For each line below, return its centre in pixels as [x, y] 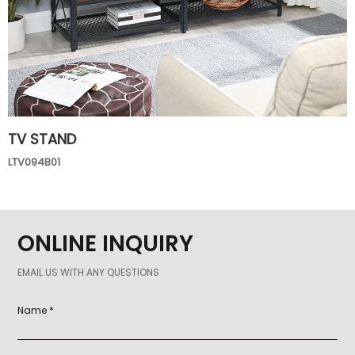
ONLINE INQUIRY [106, 244]
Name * [36, 311]
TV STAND [42, 139]
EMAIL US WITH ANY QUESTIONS [89, 273]
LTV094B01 [34, 162]
